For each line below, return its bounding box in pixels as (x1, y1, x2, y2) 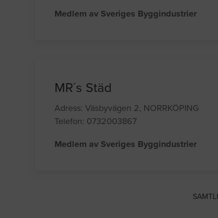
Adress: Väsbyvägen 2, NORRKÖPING (54, 103, 200, 114)
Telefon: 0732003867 (54, 116, 137, 127)
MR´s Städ (54, 80, 112, 96)
